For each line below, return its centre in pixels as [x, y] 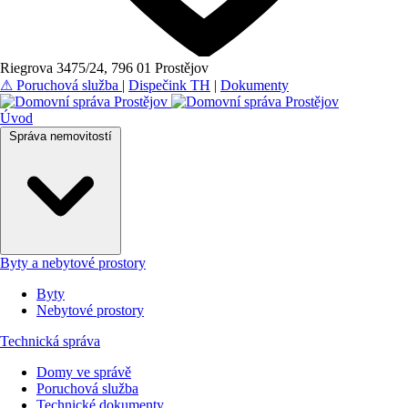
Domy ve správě [84, 372]
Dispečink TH [169, 85]
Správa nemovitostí [61, 136]
